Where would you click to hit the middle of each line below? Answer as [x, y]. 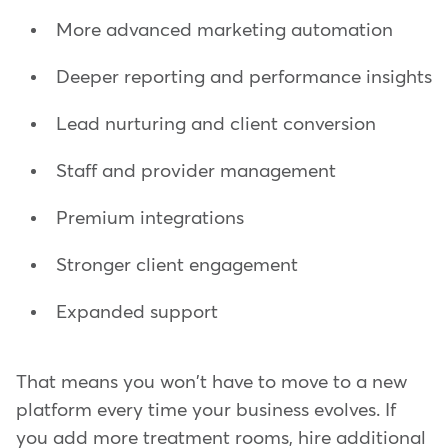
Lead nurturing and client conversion [216, 124]
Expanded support [137, 312]
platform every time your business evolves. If [206, 410]
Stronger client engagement [177, 265]
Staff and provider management [196, 171]
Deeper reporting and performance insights [244, 77]
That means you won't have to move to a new [212, 382]
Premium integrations [150, 218]
